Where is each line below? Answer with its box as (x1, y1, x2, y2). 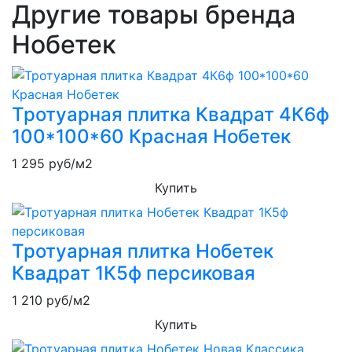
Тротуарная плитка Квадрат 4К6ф (12, 102, 329, 126)
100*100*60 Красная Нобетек (12, 124, 291, 148)
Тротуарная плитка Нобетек (12, 239, 273, 262)
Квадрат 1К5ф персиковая (12, 261, 255, 284)
